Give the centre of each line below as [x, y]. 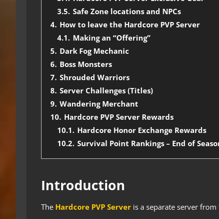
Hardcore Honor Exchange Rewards [142, 130]
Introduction [83, 185]
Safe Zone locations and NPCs [127, 11]
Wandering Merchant [99, 104]
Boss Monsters [86, 64]
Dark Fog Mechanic [94, 51]
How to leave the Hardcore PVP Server [130, 25]
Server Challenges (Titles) [106, 91]
